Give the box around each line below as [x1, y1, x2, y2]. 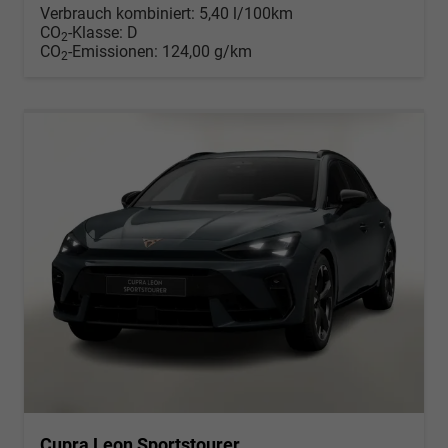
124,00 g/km [162, 41, 252, 61]
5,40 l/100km [199, 3, 293, 23]
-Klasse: [68, 22, 123, 42]
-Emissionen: [68, 41, 162, 61]
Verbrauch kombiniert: [40, 3, 199, 23]
